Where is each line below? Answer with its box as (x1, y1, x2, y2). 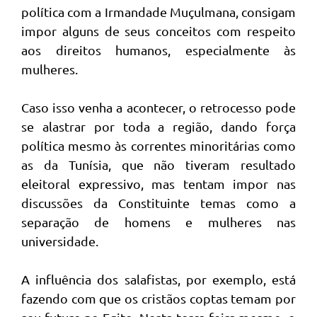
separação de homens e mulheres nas (21, 214, 296, 229)
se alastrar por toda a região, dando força (21, 119, 296, 134)
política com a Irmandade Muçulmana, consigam (21, 4, 296, 19)
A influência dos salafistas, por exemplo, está (21, 272, 296, 287)
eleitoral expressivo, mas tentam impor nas (21, 176, 296, 191)
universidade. (21, 234, 98, 248)
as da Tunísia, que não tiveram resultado (21, 157, 296, 172)
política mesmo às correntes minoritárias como (21, 138, 296, 153)
